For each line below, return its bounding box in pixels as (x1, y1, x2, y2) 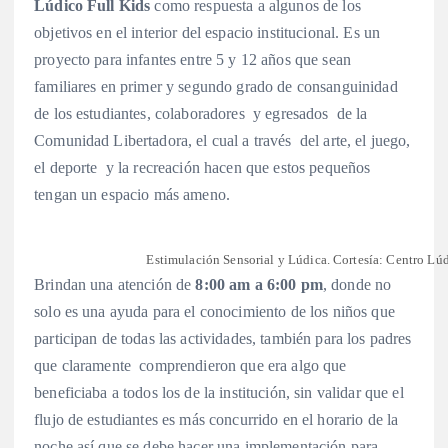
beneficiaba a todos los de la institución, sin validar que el (34, 384, 404, 402)
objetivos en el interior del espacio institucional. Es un (34, 24, 381, 42)
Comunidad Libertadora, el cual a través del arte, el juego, (34, 132, 411, 150)
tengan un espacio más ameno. (34, 186, 231, 204)
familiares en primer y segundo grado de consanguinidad (34, 78, 398, 96)
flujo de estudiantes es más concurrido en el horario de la (34, 411, 399, 429)
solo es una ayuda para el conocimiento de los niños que (34, 303, 395, 321)
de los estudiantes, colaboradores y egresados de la (34, 105, 368, 123)
